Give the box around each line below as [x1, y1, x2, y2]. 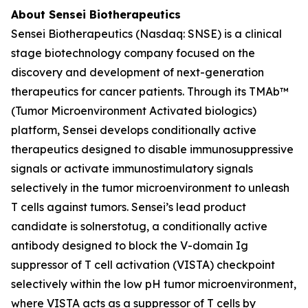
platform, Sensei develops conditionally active [11, 123, 256, 137]
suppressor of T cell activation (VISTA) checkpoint [11, 258, 275, 272]
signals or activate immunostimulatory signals [11, 162, 253, 175]
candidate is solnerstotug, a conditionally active [11, 219, 267, 233]
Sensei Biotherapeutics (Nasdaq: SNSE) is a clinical [11, 27, 282, 41]
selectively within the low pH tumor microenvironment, [11, 277, 296, 291]
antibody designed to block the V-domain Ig [11, 239, 248, 252]
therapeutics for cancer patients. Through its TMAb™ [11, 85, 289, 98]
